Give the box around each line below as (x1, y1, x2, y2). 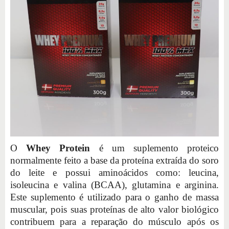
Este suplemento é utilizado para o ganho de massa (10, 191, 219, 202)
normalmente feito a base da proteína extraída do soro (10, 154, 219, 166)
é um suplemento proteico (99, 142, 219, 153)
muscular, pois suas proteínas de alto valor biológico (10, 203, 219, 215)
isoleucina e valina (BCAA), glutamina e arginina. (10, 179, 219, 190)
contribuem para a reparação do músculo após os (10, 216, 219, 227)
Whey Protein (26, 142, 99, 153)
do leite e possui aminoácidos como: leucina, (10, 167, 219, 178)
